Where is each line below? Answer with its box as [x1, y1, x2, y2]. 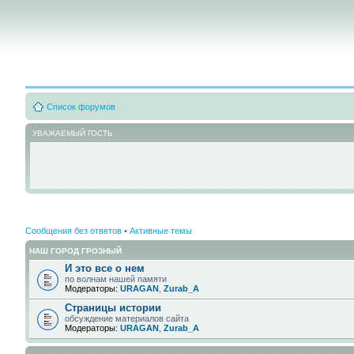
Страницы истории [65, 301, 161, 314]
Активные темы [130, 225, 192, 235]
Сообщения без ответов [25, 225, 122, 235]
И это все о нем [65, 262, 145, 274]
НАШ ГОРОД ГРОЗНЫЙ [29, 246, 122, 255]
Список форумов [47, 102, 115, 111]
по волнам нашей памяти [65, 273, 167, 284]
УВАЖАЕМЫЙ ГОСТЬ [32, 129, 113, 137]
